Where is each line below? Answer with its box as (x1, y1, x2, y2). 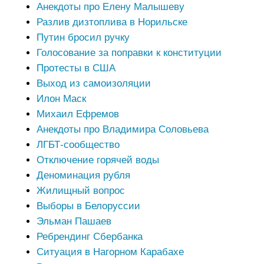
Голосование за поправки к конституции (36, 47, 222, 58)
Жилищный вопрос (36, 184, 125, 196)
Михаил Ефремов (36, 108, 119, 120)
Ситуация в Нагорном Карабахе (36, 246, 184, 258)
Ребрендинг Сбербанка (36, 230, 143, 242)
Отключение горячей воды (36, 154, 159, 166)
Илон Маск (36, 93, 86, 104)
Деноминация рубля (36, 169, 130, 181)
